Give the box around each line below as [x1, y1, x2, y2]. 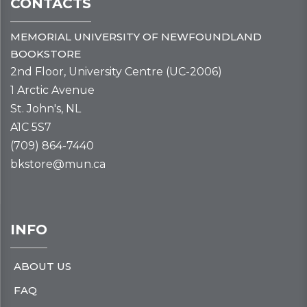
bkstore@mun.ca [10, 158, 106, 171]
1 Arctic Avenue [10, 84, 95, 97]
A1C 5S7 [10, 121, 51, 134]
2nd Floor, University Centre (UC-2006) [10, 65, 222, 79]
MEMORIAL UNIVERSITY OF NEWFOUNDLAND [10, 30, 262, 44]
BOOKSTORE [10, 47, 81, 61]
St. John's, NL [10, 102, 81, 116]
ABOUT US [13, 259, 71, 273]
